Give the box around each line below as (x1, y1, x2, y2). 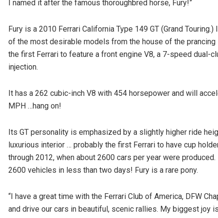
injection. (8, 62, 38, 72)
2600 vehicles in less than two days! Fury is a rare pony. (8, 165, 198, 175)
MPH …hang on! (8, 101, 61, 111)
